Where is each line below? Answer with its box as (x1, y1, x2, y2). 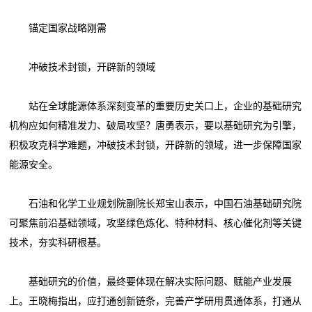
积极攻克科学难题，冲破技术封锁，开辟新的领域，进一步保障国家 (9, 139, 302, 150)
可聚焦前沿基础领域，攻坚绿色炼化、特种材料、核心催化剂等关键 (9, 217, 302, 228)
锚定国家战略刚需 (9, 22, 107, 33)
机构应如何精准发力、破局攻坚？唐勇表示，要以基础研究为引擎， (9, 120, 302, 131)
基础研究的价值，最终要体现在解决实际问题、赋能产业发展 (9, 276, 292, 287)
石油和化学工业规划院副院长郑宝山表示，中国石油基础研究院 (9, 198, 302, 209)
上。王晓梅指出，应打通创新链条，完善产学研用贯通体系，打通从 (9, 295, 302, 306)
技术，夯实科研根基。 (9, 237, 107, 248)
